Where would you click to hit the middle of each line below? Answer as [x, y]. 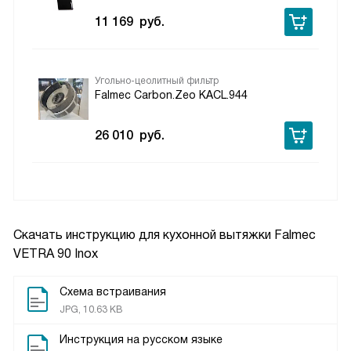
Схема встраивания [113, 291]
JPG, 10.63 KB [91, 309]
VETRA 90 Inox [56, 253]
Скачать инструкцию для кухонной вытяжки [144, 234]
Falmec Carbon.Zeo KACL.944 [171, 94]
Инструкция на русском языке [141, 339]
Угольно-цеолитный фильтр [157, 80]
